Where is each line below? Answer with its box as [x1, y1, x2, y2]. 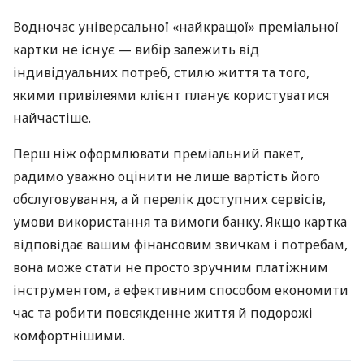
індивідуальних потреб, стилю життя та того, [13, 63, 310, 82]
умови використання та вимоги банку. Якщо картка [13, 213, 347, 232]
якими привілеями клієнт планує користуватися [13, 86, 329, 105]
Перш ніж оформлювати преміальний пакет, [13, 145, 304, 163]
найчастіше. [13, 109, 91, 128]
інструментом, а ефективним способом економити [13, 281, 349, 300]
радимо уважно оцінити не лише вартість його [13, 167, 320, 186]
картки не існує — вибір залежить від [13, 41, 259, 59]
